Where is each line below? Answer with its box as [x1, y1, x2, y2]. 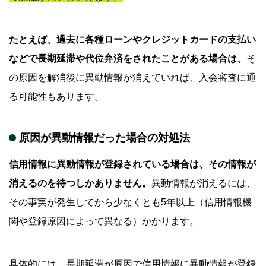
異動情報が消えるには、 [151, 178, 256, 189]
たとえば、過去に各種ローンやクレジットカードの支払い [9, 34, 256, 45]
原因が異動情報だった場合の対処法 [19, 132, 190, 144]
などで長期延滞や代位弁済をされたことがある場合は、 [9, 53, 246, 64]
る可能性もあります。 [9, 91, 104, 102]
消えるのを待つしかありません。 [9, 178, 151, 189]
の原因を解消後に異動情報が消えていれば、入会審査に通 [9, 72, 256, 83]
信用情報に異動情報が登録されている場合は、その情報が [9, 159, 256, 170]
